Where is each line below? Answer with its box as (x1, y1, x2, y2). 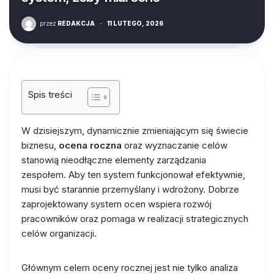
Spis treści (28, 89, 72, 101)
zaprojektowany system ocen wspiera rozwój (21, 198, 212, 210)
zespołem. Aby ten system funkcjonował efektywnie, (21, 168, 245, 180)
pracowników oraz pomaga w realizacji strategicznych (21, 212, 248, 224)
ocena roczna (59, 139, 122, 151)
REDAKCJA (56, 19, 95, 27)
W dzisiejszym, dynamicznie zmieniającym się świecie (21, 124, 248, 136)
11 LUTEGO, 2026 (107, 19, 163, 27)
